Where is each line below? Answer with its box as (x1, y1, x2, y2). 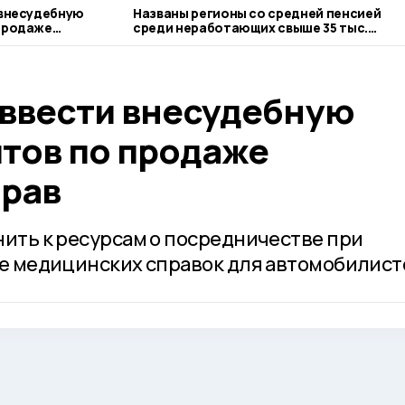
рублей (133, 33, 179, 51)
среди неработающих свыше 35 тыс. (133, 19, 368, 36)
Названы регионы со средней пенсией (133, 5, 381, 22)
